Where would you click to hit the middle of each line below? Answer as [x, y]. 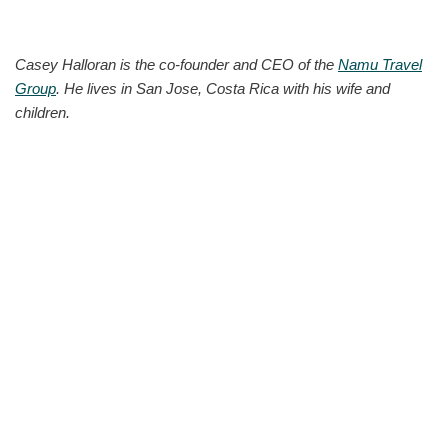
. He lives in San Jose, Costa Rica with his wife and [223, 88]
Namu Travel [380, 64]
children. [42, 112]
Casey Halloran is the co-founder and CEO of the [176, 64]
